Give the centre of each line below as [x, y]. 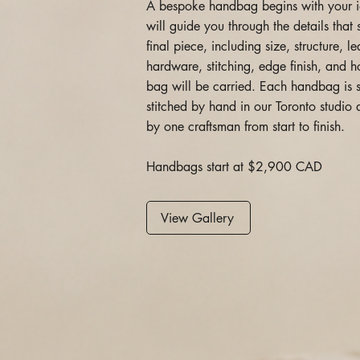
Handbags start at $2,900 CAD [234, 167]
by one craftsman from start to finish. [245, 127]
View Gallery [197, 218]
